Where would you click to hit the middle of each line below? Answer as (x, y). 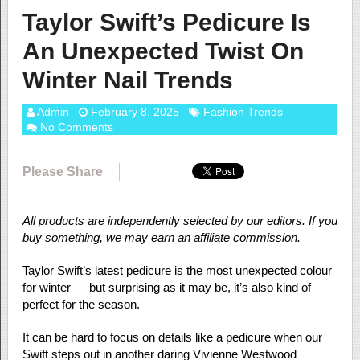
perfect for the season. (81, 304)
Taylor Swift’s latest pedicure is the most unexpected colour (177, 270)
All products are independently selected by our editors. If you (180, 221)
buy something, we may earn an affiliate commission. (161, 237)
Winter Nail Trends (127, 80)
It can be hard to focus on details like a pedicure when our (172, 337)
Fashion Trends (243, 112)
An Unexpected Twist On (163, 51)
